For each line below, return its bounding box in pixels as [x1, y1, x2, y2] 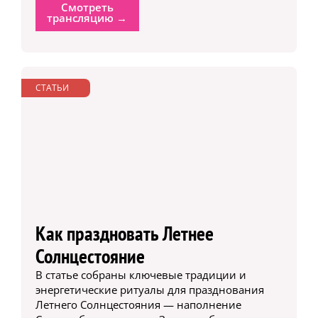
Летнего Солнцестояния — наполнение [35, 297, 241, 312]
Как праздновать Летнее [35, 219, 214, 246]
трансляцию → [47, 11, 128, 26]
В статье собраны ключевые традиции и [35, 267, 246, 282]
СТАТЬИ [35, 82, 69, 94]
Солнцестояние [35, 242, 145, 269]
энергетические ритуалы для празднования [35, 282, 264, 297]
